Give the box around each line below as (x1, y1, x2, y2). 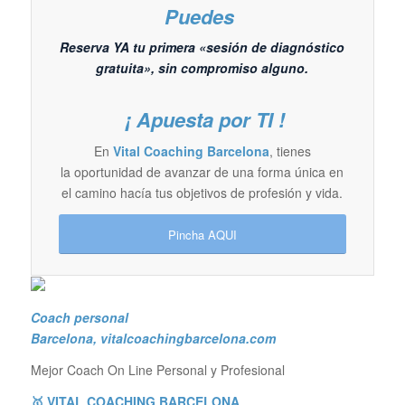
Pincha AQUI (167, 226, 237, 244)
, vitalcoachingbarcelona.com (92, 329, 279, 348)
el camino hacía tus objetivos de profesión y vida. (61, 184, 344, 202)
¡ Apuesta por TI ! (119, 105, 286, 135)
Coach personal (30, 308, 128, 327)
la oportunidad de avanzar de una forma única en (61, 163, 344, 182)
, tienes (268, 142, 311, 161)
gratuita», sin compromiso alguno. (96, 59, 309, 78)
